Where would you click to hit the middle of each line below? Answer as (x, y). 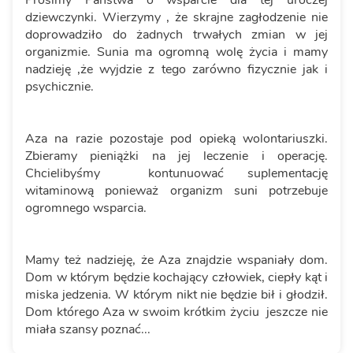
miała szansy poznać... (88, 329)
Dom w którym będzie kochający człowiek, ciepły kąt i (176, 277)
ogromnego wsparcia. (86, 208)
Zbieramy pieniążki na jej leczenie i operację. (176, 156)
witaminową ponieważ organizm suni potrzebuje (176, 190)
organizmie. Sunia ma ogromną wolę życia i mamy (176, 52)
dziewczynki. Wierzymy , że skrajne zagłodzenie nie (176, 17)
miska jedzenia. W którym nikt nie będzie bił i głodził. (176, 294)
